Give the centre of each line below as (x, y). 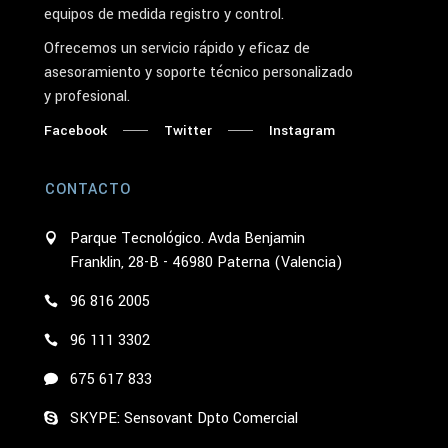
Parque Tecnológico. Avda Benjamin (187, 238)
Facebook (75, 130)
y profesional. (87, 96)
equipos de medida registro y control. (164, 14)
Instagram (302, 130)
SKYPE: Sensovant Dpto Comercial (184, 418)
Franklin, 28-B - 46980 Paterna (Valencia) (206, 262)
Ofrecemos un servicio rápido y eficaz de (177, 48)
